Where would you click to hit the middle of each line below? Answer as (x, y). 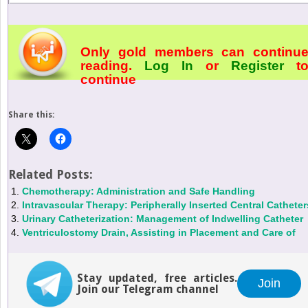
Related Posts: (51, 174)
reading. (112, 65)
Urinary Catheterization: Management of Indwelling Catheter (163, 218)
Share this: (31, 114)
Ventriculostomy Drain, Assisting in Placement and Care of (159, 232)
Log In (169, 65)
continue (108, 79)
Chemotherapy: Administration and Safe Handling (139, 191)
